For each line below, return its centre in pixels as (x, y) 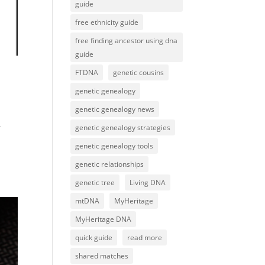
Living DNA (148, 183)
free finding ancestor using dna (127, 41)
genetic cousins (139, 73)
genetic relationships (110, 164)
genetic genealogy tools (114, 146)
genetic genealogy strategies (123, 128)
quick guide (94, 238)
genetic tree (95, 183)
